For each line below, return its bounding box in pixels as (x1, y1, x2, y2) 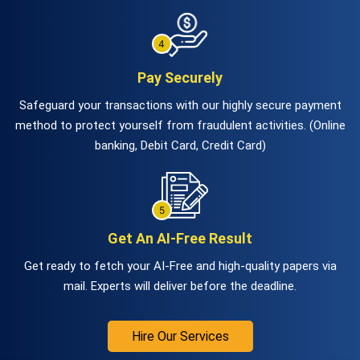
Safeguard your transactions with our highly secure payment (18, 97, 342, 112)
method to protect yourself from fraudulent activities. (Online (14, 117, 346, 133)
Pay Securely (137, 68, 223, 86)
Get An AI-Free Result (108, 229, 252, 247)
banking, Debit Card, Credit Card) (94, 137, 266, 153)
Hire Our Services (131, 328, 229, 344)
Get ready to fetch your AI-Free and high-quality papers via (23, 258, 337, 273)
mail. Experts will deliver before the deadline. (63, 278, 297, 293)
